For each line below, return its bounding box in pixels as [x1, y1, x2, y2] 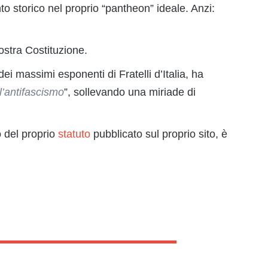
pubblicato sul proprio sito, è [90, 128, 227, 140]
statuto [58, 128, 90, 140]
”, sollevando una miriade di [64, 86, 196, 98]
